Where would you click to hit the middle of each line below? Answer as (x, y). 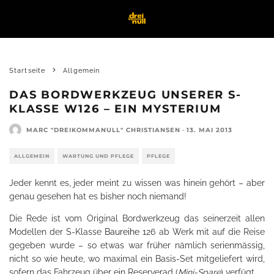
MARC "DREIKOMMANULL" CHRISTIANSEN (103, 130)
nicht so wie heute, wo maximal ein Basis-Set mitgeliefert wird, (137, 259)
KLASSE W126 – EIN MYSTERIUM (115, 109)
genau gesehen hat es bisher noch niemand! (98, 196)
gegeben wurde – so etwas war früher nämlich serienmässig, (137, 245)
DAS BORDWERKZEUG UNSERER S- (125, 95)
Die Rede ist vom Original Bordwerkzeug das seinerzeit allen (137, 218)
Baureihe (122, 232)
